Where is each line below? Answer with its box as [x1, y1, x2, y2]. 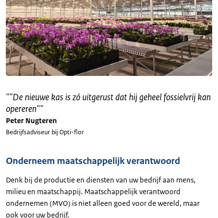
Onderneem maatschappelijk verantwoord [6, 155, 180, 167]
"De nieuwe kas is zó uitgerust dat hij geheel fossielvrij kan [9, 91, 211, 103]
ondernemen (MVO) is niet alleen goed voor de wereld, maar [6, 198, 200, 208]
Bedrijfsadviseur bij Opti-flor [6, 127, 84, 136]
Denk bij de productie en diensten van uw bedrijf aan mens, [6, 175, 196, 184]
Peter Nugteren [6, 115, 57, 125]
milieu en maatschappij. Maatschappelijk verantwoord [6, 186, 181, 196]
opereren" [6, 103, 40, 115]
